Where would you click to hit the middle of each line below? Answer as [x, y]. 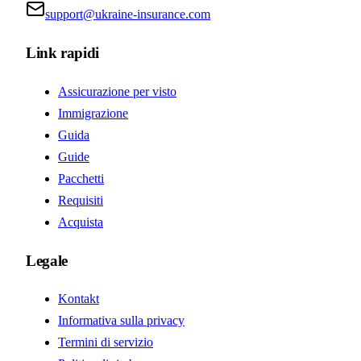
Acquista [81, 222]
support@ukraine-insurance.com [128, 15]
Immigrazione [93, 113]
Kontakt [79, 299]
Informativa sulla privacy [121, 321]
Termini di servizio [106, 342]
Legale [47, 260]
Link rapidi [62, 53]
